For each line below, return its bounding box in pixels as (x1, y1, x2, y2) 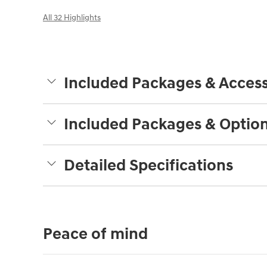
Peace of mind (43, 224, 148, 245)
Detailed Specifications (64, 156, 233, 176)
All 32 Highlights (43, 13, 101, 23)
